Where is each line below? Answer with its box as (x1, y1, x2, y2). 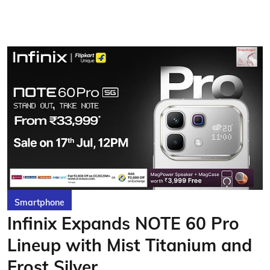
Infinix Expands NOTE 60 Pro (7, 213, 239, 234)
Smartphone (14, 197, 64, 208)
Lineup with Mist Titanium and (7, 234, 252, 256)
